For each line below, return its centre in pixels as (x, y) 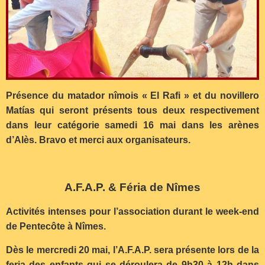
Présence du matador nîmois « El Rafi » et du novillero (132, 96)
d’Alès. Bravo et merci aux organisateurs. (98, 140)
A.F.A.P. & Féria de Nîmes (132, 187)
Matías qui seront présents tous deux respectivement (132, 111)
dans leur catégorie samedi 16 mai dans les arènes (132, 125)
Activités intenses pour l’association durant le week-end (132, 212)
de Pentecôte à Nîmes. (56, 227)
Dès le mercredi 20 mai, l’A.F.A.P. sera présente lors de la (132, 250)
